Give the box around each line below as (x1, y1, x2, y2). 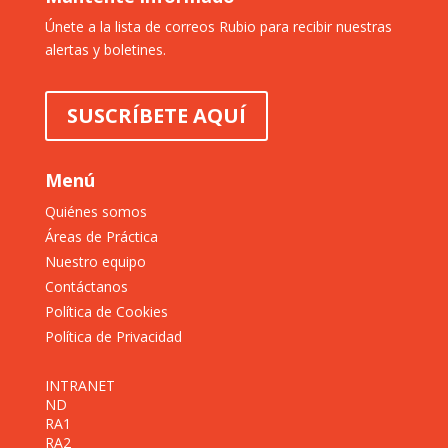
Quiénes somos (44, 201, 147, 221)
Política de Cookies (44, 301, 168, 321)
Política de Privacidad (44, 326, 182, 346)
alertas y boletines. (44, 39, 166, 59)
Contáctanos (44, 276, 128, 296)
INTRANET (44, 375, 115, 395)
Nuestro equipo (44, 251, 146, 271)
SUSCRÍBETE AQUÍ (66, 101, 246, 129)
